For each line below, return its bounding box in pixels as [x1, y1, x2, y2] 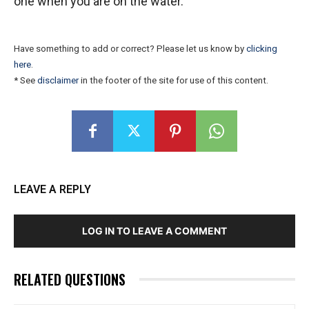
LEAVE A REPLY [14, 182, 91, 196]
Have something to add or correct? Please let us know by [14, 43, 246, 54]
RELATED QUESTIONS [14, 268, 126, 290]
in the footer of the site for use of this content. [79, 74, 268, 86]
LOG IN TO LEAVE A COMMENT [82, 224, 227, 237]
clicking [246, 43, 277, 54]
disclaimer [37, 74, 79, 86]
